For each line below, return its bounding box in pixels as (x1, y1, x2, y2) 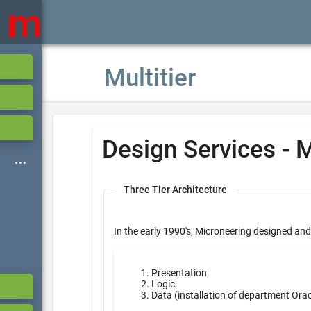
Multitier (104, 64, 196, 92)
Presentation (151, 267, 207, 278)
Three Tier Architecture (124, 184, 227, 195)
